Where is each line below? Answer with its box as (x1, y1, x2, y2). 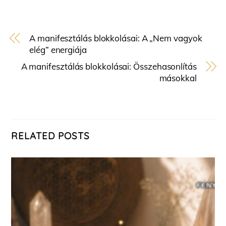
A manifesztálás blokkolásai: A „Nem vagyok (29, 33, 202, 44)
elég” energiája (29, 44, 87, 55)
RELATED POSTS (11, 130, 90, 142)
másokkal (159, 73, 197, 84)
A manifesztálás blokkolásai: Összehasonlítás (21, 61, 197, 72)
